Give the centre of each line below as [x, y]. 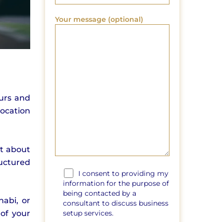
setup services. [88, 213]
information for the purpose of [116, 184]
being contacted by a [100, 194]
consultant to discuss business [116, 203]
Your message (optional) [99, 20]
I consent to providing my [123, 174]
